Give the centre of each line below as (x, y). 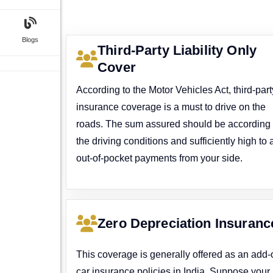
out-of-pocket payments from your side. (160, 158)
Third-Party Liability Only (177, 50)
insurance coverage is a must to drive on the (171, 107)
